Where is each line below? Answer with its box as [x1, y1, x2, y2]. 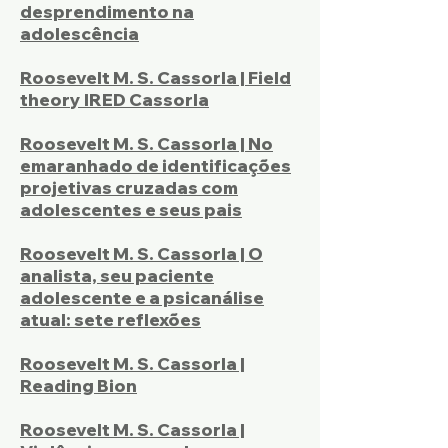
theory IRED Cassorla [20, 89, 209, 110]
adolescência [20, 23, 139, 44]
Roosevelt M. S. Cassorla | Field [20, 67, 291, 88]
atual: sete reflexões [20, 309, 201, 330]
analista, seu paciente [20, 265, 214, 286]
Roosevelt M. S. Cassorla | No [20, 133, 273, 154]
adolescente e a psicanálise [20, 287, 264, 308]
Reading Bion [20, 375, 137, 396]
